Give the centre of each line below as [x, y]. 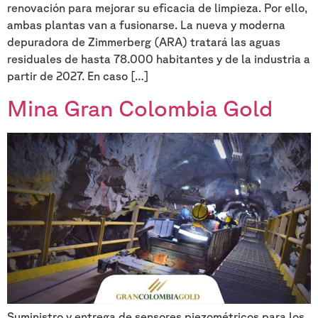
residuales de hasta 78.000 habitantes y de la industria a [159, 59]
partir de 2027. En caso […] [78, 76]
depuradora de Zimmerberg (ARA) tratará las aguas [144, 42]
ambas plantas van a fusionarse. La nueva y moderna [146, 24]
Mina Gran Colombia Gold [140, 108]
